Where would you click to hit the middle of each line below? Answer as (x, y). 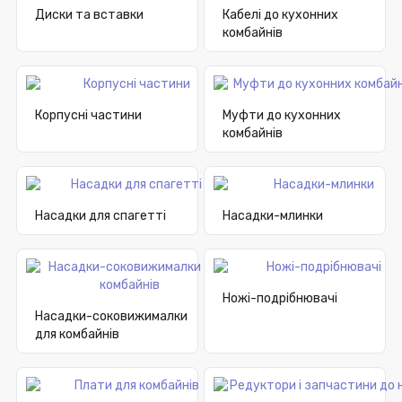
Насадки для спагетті (100, 216)
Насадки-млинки (273, 216)
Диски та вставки (89, 15)
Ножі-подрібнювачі (280, 299)
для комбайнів (77, 335)
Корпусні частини (88, 116)
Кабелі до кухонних (280, 15)
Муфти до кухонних (282, 116)
